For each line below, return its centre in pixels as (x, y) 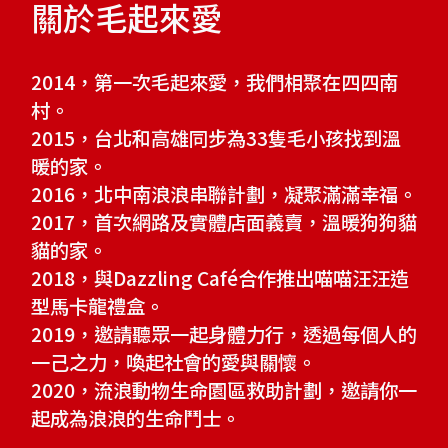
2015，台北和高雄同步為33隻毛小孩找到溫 (216, 137)
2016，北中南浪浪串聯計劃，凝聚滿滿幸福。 (224, 193)
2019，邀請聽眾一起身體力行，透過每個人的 (224, 333)
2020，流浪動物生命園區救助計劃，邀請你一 (224, 389)
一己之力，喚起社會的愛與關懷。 (173, 361)
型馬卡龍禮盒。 (97, 305)
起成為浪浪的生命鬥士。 (135, 417)
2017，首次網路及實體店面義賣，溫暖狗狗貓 (224, 221)
